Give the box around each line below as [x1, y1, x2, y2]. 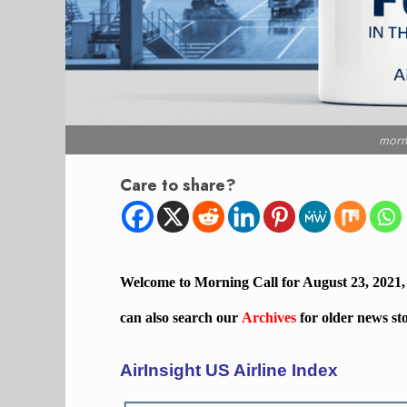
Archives [242, 309, 296, 325]
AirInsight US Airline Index [120, 360, 338, 380]
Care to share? [120, 174, 236, 198]
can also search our [120, 309, 242, 325]
